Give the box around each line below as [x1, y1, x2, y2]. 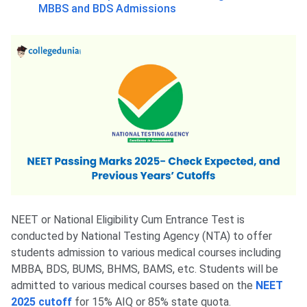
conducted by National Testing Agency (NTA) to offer [11, 230, 272, 243]
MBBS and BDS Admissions [38, 2, 176, 16]
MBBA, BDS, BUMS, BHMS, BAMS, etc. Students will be [11, 262, 278, 276]
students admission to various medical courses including [11, 246, 281, 260]
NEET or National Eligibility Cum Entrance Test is [11, 213, 245, 227]
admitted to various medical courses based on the [11, 279, 256, 293]
